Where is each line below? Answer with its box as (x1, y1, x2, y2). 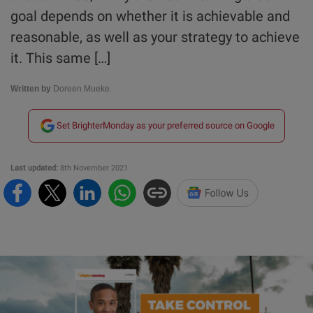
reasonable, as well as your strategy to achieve (10, 29, 300, 46)
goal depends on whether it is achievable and (10, 8, 290, 25)
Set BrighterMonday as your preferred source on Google (57, 120, 275, 131)
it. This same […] (10, 50, 110, 67)
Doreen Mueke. (51, 84, 112, 94)
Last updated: (10, 163, 58, 173)
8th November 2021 (58, 163, 128, 173)
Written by (10, 84, 51, 94)
